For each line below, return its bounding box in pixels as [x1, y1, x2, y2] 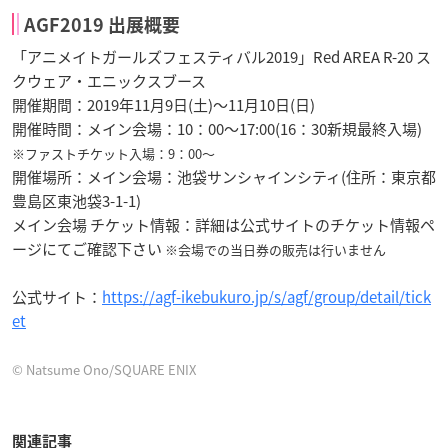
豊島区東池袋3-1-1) [12, 190, 141, 213]
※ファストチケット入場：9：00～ [12, 144, 215, 164]
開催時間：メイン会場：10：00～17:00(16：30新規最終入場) [12, 118, 422, 141]
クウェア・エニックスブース [12, 70, 206, 93]
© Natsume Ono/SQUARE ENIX [12, 360, 196, 380]
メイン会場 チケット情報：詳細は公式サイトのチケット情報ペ [12, 214, 435, 237]
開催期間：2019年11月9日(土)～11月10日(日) [12, 94, 318, 117]
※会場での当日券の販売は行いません [165, 240, 386, 260]
